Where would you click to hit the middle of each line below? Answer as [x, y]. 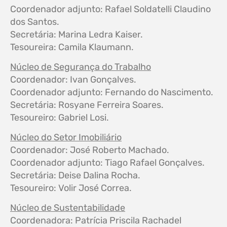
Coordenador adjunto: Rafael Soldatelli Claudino [110, 9]
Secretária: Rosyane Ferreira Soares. [87, 105]
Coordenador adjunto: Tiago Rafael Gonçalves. [107, 162]
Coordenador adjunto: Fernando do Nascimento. [112, 92]
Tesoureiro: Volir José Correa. [71, 188]
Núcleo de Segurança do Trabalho [81, 67]
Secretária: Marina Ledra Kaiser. [77, 34]
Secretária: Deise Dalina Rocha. [75, 175]
